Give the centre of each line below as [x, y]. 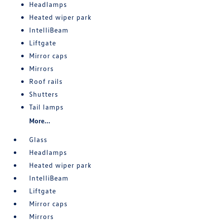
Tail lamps [47, 107]
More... [40, 120]
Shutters [44, 94]
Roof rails [46, 81]
